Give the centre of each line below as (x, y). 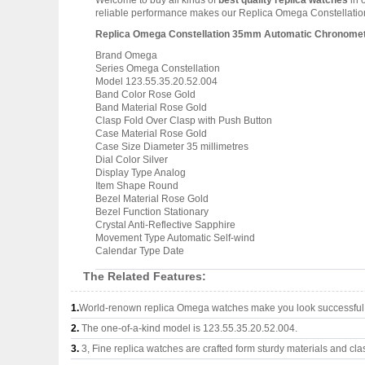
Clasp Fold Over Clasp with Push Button (184, 121)
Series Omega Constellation (158, 68)
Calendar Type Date (140, 251)
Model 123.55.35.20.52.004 (156, 81)
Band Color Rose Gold (145, 95)
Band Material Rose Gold (151, 108)
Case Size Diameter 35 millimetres (172, 147)
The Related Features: (145, 276)
